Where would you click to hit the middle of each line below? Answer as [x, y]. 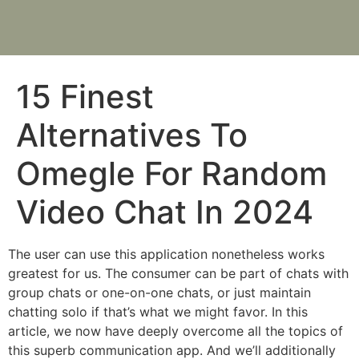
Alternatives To [132, 135]
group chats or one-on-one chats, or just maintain [159, 292]
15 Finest [85, 97]
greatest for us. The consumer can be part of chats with [178, 273]
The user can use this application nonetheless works [166, 254]
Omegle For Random [171, 173]
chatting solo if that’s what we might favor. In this [158, 312]
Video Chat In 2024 [165, 212]
